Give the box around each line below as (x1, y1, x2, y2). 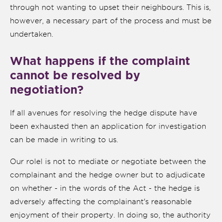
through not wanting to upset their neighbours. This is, (10, 3, 211, 11)
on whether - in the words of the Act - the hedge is (10, 184, 200, 192)
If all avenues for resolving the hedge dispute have (10, 109, 197, 117)
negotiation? (10, 83, 84, 96)
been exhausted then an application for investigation (10, 122, 206, 130)
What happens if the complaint (10, 55, 190, 67)
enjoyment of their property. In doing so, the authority (10, 211, 211, 219)
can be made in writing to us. (10, 136, 118, 144)
